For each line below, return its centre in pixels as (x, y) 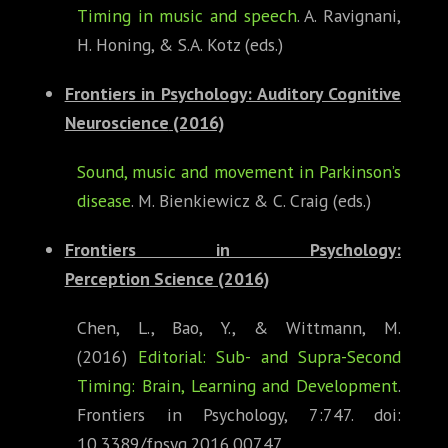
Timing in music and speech (187, 16)
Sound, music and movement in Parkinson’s (239, 172)
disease (104, 201)
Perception (107, 279)
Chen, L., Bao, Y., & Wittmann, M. (239, 328)
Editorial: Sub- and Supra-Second (269, 357)
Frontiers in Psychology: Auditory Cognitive (232, 94)
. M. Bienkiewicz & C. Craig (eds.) (251, 201)
